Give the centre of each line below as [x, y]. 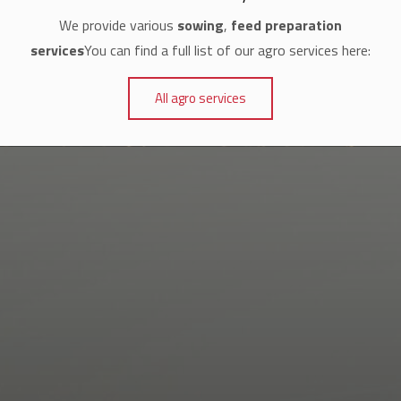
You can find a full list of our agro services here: [227, 51]
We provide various [118, 26]
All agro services [200, 98]
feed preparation [286, 26]
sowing [200, 26]
